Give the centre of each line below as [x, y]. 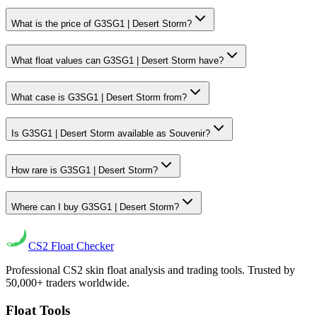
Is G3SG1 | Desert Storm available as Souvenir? [111, 134]
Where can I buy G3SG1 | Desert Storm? [95, 207]
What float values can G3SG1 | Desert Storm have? [117, 60]
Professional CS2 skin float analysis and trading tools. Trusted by [150, 270]
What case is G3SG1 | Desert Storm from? [99, 97]
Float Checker [81, 246]
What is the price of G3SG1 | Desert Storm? [102, 24]
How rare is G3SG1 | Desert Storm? [85, 171]
